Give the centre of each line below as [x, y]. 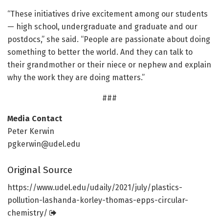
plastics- [167, 188]
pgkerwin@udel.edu [44, 144]
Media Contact [35, 119]
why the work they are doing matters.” [76, 78]
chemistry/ [27, 213]
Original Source [40, 170]
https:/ [20, 188]
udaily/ [103, 188]
